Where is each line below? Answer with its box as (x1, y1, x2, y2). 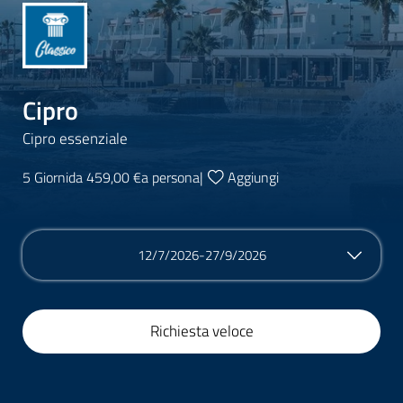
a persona (141, 166, 200, 188)
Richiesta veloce (149, 319, 254, 343)
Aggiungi (228, 166, 280, 188)
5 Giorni (22, 166, 68, 188)
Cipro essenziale (22, 126, 128, 150)
